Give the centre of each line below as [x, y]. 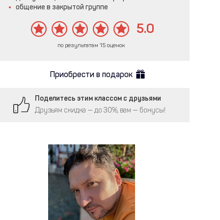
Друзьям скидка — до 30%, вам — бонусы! [100, 110]
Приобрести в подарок [91, 74]
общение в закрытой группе [62, 7]
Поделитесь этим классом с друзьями [98, 98]
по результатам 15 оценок [91, 45]
